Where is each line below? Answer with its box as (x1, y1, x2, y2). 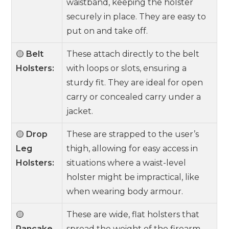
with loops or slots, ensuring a (66, 63, 187, 73)
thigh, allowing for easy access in (66, 144, 198, 153)
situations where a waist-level (66, 158, 187, 168)
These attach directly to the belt (66, 49, 200, 59)
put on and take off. (66, 26, 148, 36)
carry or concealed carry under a (66, 92, 201, 102)
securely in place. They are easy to (66, 12, 207, 21)
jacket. (66, 106, 94, 116)
